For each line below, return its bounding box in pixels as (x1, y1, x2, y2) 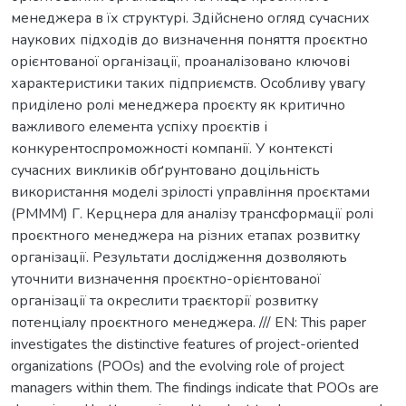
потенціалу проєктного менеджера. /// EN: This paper (11, 312, 366, 333)
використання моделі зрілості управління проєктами (11, 181, 370, 202)
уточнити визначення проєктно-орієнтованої (11, 268, 321, 289)
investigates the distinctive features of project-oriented (11, 333, 359, 354)
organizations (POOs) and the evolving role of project (11, 355, 344, 376)
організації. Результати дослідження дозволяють (11, 246, 347, 267)
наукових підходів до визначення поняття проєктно (11, 29, 368, 50)
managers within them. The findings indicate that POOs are (11, 377, 379, 398)
